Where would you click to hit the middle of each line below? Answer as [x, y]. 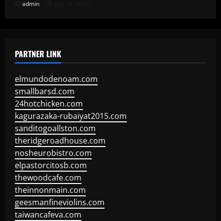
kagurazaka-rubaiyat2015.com [71, 116]
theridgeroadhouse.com [60, 141]
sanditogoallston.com [55, 128]
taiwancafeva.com [48, 215]
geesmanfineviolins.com [60, 202]
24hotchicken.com [49, 104]
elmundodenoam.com [56, 79]
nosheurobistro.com [53, 153]
